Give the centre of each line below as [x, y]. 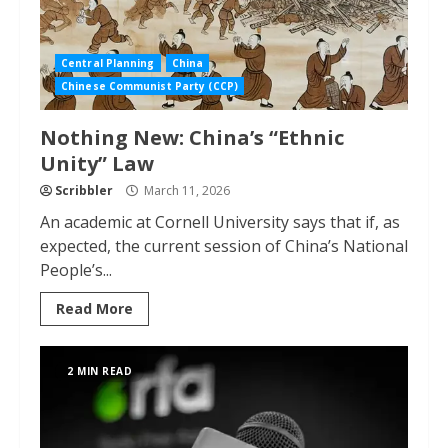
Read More [94, 308]
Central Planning [108, 63]
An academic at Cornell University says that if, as [220, 222]
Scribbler [84, 190]
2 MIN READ [99, 371]
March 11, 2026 [185, 190]
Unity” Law [97, 163]
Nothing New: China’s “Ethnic [192, 137]
